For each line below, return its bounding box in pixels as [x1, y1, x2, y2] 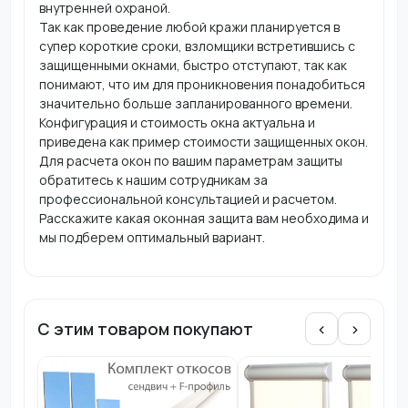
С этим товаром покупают [36, 317, 253, 340]
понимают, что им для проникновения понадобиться [38, 76, 365, 94]
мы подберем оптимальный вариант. [38, 229, 265, 247]
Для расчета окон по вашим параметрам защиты [38, 152, 342, 170]
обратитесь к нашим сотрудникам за [38, 171, 268, 189]
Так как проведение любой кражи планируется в [38, 18, 340, 36]
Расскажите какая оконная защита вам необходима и [38, 209, 369, 228]
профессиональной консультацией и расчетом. [38, 190, 337, 209]
